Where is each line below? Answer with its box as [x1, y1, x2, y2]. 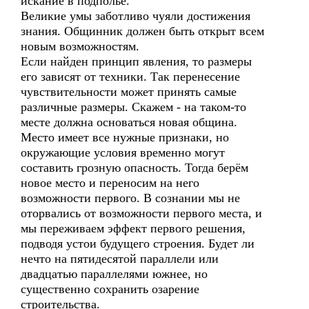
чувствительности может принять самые [21, 85, 237, 99]
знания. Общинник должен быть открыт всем [21, 24, 264, 38]
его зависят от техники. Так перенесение [21, 70, 240, 83]
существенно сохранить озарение [21, 282, 199, 296]
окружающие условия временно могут [21, 146, 225, 159]
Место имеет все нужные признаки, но [21, 130, 229, 144]
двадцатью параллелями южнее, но [21, 267, 208, 281]
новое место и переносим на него [21, 176, 199, 190]
